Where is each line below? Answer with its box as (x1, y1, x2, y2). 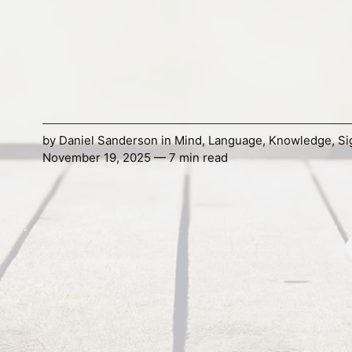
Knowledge (268, 133, 332, 148)
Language (207, 133, 262, 148)
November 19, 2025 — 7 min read (42, 150, 228, 166)
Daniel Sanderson (58, 133, 158, 148)
